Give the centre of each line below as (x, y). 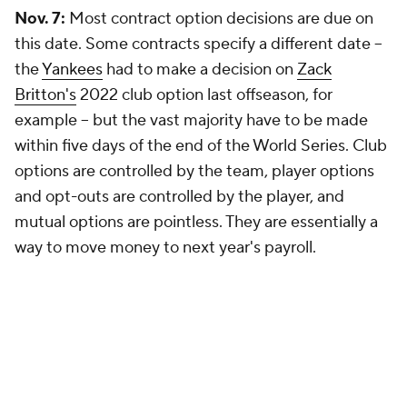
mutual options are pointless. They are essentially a (196, 222)
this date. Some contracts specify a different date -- (199, 44)
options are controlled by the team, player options (194, 171)
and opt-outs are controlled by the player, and (179, 197)
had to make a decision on (200, 69)
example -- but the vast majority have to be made (191, 120)
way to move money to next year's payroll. (165, 248)
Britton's (45, 95)
